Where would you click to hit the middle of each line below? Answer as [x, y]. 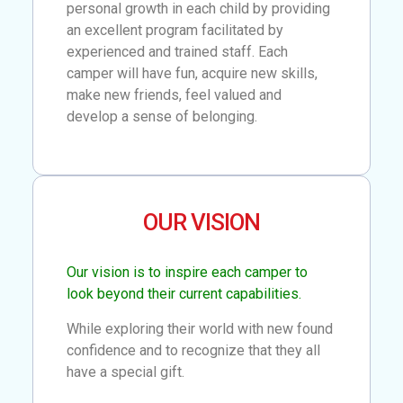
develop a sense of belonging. [162, 116]
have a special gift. [126, 372]
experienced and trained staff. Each [178, 51]
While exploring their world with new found [200, 328]
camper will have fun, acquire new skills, [193, 73]
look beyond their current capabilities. [184, 294]
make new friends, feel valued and [175, 94]
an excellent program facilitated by [175, 30]
